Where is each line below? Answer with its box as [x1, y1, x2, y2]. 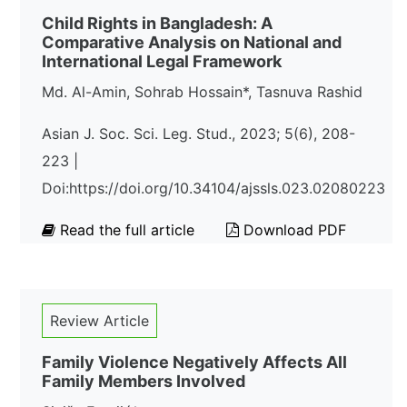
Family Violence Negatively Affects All [42, 352, 347, 372]
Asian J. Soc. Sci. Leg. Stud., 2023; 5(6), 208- [42, 124, 355, 143]
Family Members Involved [42, 372, 245, 391]
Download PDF [239, 221, 346, 239]
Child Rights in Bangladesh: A [42, 14, 273, 33]
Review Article [50, 312, 149, 330]
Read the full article [55, 221, 199, 239]
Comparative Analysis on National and [42, 33, 342, 52]
